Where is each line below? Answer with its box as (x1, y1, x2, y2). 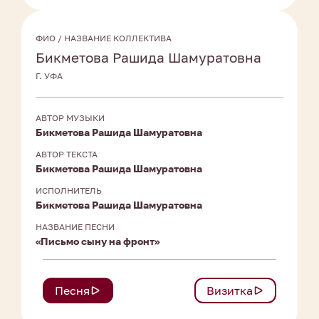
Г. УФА (36, 70, 63, 82)
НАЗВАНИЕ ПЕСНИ (36, 221, 115, 233)
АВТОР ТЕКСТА (36, 149, 98, 160)
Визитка (206, 283, 253, 298)
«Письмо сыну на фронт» (36, 235, 159, 248)
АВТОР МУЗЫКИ (36, 113, 105, 124)
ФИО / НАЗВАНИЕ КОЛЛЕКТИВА (36, 33, 172, 44)
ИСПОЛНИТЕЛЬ (36, 185, 102, 197)
